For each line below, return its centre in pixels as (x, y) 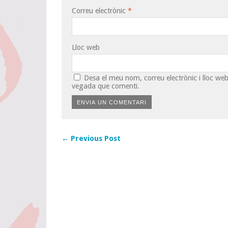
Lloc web (86, 47)
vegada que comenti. (106, 86)
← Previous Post (91, 138)
